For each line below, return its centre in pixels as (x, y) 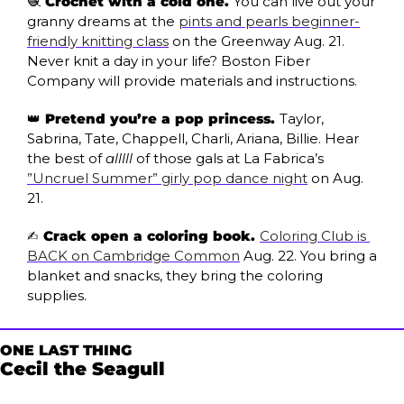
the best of (66, 158)
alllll (119, 158)
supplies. (57, 295)
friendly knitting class (98, 41)
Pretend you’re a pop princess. (160, 118)
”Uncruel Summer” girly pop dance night (167, 178)
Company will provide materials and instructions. (192, 80)
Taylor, (302, 118)
